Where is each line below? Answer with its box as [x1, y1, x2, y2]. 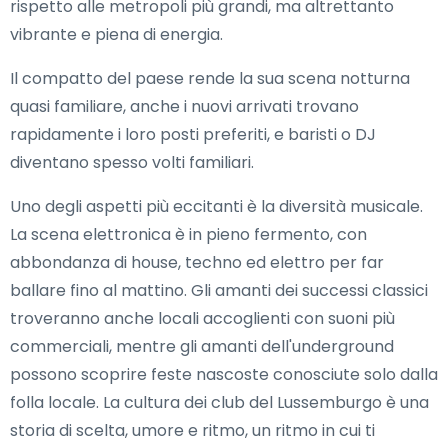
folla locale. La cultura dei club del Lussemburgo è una [10, 391, 429, 414]
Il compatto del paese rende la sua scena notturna [10, 67, 410, 90]
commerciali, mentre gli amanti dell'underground [10, 335, 394, 358]
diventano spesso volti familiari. [10, 151, 254, 174]
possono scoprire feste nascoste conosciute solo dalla [10, 363, 438, 386]
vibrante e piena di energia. [10, 23, 223, 46]
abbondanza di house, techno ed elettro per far [10, 251, 384, 274]
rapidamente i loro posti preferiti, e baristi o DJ [10, 123, 376, 146]
